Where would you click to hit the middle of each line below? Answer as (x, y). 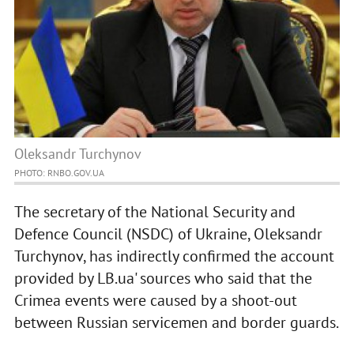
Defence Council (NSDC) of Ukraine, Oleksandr (168, 234)
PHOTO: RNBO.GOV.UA (59, 173)
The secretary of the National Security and (154, 212)
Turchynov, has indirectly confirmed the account (174, 256)
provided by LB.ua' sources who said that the (163, 279)
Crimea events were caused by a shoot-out (155, 301)
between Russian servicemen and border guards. (176, 323)
